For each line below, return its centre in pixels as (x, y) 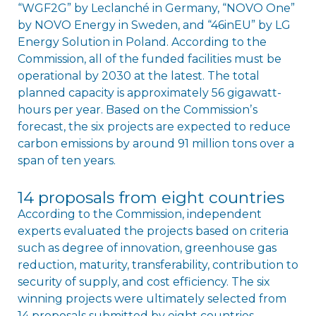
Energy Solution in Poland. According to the (142, 42)
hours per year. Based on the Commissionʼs (137, 109)
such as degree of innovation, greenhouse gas (147, 248)
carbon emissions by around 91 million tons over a (156, 143)
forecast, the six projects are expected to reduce (154, 126)
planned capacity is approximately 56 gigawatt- (149, 92)
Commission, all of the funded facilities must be (149, 59)
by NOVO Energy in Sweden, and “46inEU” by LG (154, 25)
